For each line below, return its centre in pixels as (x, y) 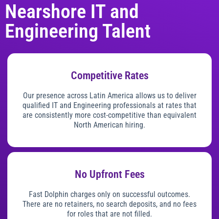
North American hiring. (109, 125)
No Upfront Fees (109, 174)
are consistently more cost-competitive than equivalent (109, 115)
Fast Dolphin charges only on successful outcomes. (109, 194)
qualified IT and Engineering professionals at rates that (109, 106)
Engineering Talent (78, 31)
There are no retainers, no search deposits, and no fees (109, 204)
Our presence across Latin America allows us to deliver (109, 96)
